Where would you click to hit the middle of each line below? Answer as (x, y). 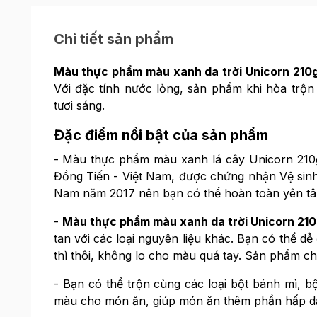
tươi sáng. (79, 105)
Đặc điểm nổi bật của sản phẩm (161, 135)
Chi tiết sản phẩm (113, 39)
